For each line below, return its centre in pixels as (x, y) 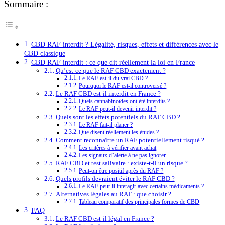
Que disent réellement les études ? (119, 132)
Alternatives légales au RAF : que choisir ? (113, 194)
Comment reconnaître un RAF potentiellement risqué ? (130, 140)
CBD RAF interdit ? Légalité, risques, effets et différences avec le (125, 44)
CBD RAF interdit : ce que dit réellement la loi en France (113, 62)
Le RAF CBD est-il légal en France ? (105, 218)
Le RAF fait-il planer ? (106, 125)
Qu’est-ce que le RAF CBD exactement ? (110, 70)
